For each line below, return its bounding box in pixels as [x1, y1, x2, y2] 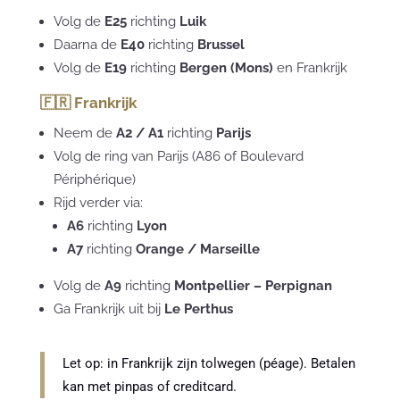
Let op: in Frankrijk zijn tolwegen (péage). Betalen [62, 354, 355, 371]
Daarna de [53, 36, 121, 53]
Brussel [196, 36, 245, 53]
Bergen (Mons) [179, 59, 273, 76]
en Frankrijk [272, 59, 347, 76]
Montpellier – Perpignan [173, 277, 332, 294]
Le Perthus [163, 300, 233, 317]
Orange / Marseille [135, 240, 260, 257]
